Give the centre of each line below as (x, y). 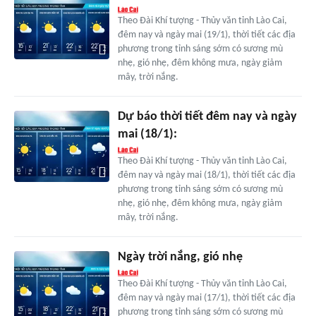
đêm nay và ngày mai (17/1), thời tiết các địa (206, 298)
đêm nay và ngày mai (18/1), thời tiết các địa (206, 176)
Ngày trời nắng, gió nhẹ (180, 257)
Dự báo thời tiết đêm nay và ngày (207, 117)
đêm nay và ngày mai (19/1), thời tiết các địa (206, 35)
